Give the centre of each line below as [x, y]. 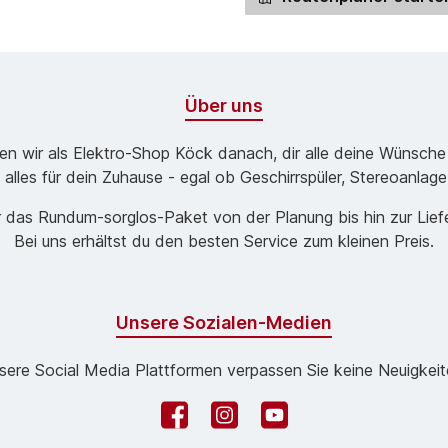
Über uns [224, 105]
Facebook [188, 431]
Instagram [237, 431]
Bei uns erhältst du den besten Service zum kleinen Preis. [224, 241]
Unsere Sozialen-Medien [224, 322]
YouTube [282, 431]
